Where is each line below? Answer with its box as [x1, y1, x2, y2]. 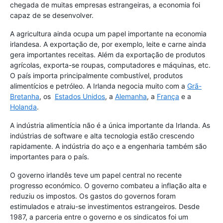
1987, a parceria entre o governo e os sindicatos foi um [10, 213, 188, 222]
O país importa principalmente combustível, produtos [10, 71, 183, 80]
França [157, 92, 179, 101]
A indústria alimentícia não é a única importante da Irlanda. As [10, 121, 210, 130]
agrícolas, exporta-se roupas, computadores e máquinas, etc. [10, 61, 211, 70]
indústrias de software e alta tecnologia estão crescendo [10, 131, 194, 140]
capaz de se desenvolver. [10, 11, 94, 20]
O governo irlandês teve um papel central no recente [10, 171, 182, 180]
